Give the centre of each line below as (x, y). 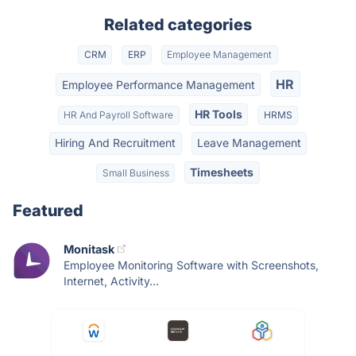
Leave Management (249, 143)
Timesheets (222, 172)
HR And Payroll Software (119, 114)
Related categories (178, 25)
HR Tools (219, 114)
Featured (48, 210)
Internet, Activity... (111, 281)
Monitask (89, 249)
